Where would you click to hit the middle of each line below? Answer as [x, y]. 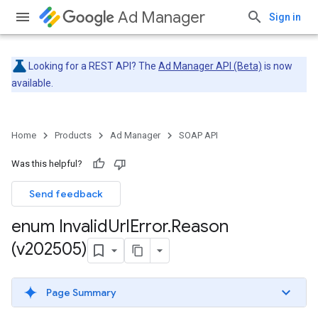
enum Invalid [60, 226]
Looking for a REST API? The [93, 66]
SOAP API [198, 135]
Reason [200, 226]
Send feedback [66, 194]
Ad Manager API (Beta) [210, 66]
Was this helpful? [47, 164]
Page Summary [81, 292]
